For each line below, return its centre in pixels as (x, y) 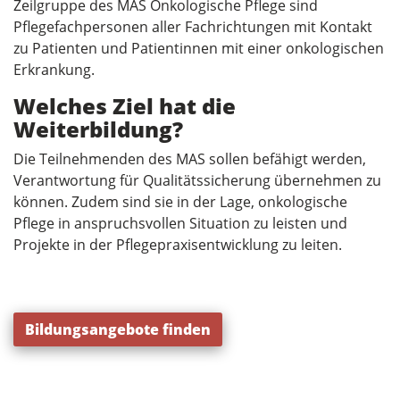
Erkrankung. (54, 69)
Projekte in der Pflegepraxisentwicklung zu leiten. (178, 244)
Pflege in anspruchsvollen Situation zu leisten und (180, 223)
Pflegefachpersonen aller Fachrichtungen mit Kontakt (193, 26)
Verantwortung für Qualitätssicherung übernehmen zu (197, 180)
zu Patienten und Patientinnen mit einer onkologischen (199, 48)
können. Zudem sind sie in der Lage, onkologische (180, 201)
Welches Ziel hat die (125, 105)
